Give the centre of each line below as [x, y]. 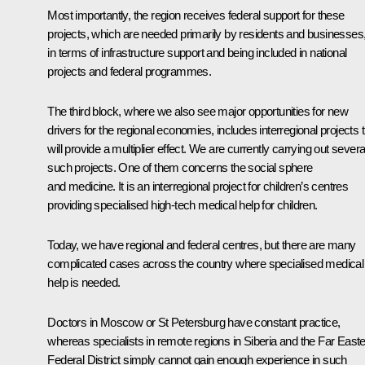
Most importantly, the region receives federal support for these [196, 15]
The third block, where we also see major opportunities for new [198, 111]
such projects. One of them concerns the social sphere [180, 167]
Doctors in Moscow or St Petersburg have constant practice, [194, 322]
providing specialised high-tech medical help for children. [182, 204]
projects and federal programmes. [130, 71]
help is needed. [84, 282]
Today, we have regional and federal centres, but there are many [202, 244]
